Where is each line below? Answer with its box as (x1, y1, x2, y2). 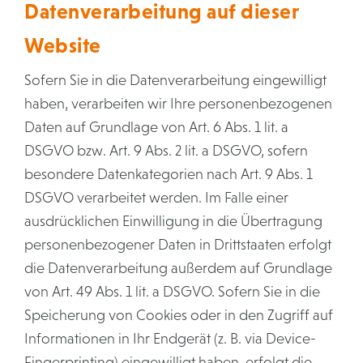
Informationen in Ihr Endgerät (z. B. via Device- (24, 331, 316, 347)
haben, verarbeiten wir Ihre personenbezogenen (24, 96, 332, 112)
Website (24, 34, 101, 57)
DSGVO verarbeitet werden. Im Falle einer (24, 190, 288, 206)
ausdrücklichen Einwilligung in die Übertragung (24, 213, 322, 229)
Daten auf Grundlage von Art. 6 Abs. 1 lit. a (24, 119, 288, 135)
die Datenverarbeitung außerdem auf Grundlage (24, 260, 332, 276)
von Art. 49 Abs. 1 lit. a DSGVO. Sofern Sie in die (24, 284, 320, 300)
